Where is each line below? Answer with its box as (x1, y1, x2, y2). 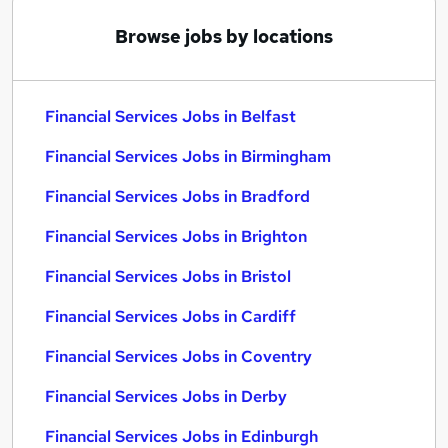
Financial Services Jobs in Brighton (45, 226, 307, 247)
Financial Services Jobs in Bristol (45, 266, 291, 287)
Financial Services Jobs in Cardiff (45, 306, 296, 327)
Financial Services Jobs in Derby (45, 386, 287, 407)
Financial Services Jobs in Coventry (45, 346, 312, 367)
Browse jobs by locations (115, 25, 333, 48)
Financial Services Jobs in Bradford (45, 186, 310, 207)
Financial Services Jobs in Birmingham (45, 146, 331, 167)
